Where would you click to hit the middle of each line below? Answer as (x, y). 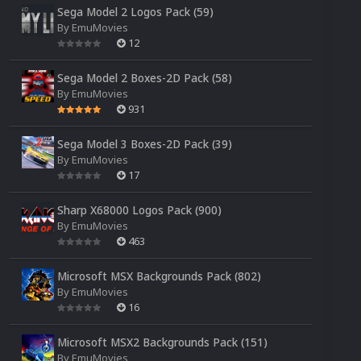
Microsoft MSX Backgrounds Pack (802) (159, 276)
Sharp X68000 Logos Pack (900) (139, 210)
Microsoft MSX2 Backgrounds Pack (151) (162, 342)
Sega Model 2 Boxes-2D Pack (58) (145, 77)
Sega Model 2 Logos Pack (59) (135, 11)
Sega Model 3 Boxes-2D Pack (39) (145, 143)
